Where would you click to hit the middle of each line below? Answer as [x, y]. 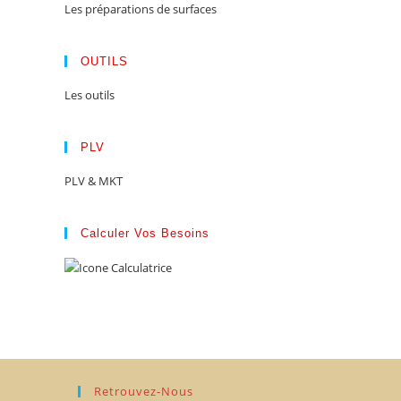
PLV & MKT [94, 181]
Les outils [90, 95]
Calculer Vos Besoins [145, 233]
